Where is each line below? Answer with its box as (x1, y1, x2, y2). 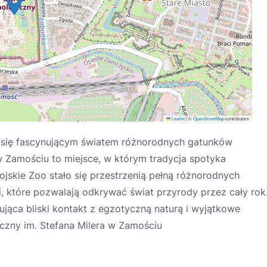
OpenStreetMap (193, 115, 224, 122)
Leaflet (170, 115, 185, 122)
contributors (224, 115, 249, 122)
